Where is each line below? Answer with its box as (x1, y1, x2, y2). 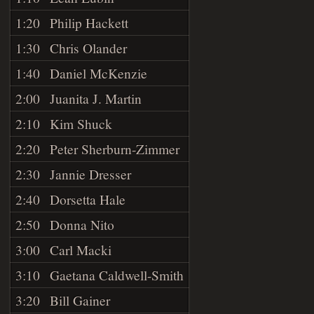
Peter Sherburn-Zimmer (50, 139, 180, 158)
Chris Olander (50, 38, 128, 57)
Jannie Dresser (50, 164, 132, 183)
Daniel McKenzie (50, 63, 148, 82)
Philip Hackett (50, 13, 129, 32)
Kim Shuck (50, 114, 113, 132)
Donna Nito (50, 214, 115, 233)
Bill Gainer (50, 290, 111, 309)
